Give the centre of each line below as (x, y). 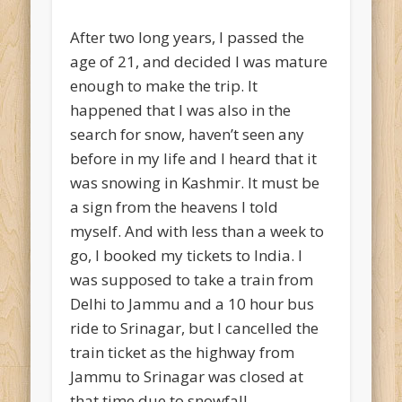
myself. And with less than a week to (197, 232)
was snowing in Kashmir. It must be (195, 183)
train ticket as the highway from (183, 353)
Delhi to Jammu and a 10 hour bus (192, 304)
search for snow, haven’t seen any (188, 135)
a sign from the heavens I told (175, 207)
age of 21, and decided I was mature (199, 62)
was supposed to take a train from (192, 280)
